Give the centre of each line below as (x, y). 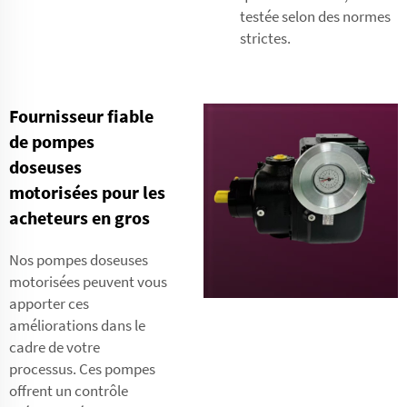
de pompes (52, 141)
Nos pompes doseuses (79, 259)
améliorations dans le (77, 325)
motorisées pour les (87, 192)
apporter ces (49, 303)
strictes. (265, 38)
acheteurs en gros (79, 217)
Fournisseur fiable (81, 115)
